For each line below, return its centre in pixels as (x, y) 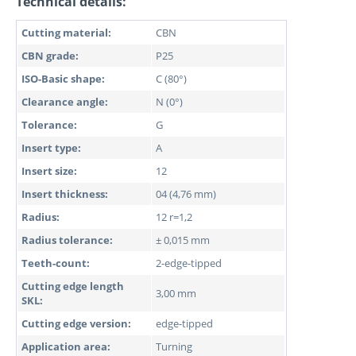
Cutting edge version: (76, 323)
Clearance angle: (65, 102)
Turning (174, 346)
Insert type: (51, 148)
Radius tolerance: (67, 240)
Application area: (66, 346)
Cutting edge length (73, 286)
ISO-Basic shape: (63, 79)
